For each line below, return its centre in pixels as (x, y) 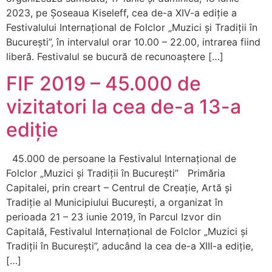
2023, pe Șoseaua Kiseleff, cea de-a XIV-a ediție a (121, 12)
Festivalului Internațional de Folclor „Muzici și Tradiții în (132, 27)
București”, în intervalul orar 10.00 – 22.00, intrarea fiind (133, 42)
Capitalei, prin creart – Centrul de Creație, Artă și (119, 188)
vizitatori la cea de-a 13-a (124, 107)
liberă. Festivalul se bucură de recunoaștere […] (115, 56)
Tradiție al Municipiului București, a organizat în (114, 202)
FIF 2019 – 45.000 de (104, 84)
